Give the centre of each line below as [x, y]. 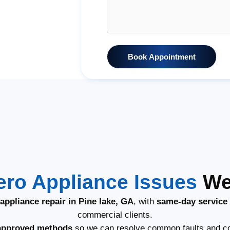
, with [145, 202]
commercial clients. [115, 215]
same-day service [192, 202]
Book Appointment [162, 57]
